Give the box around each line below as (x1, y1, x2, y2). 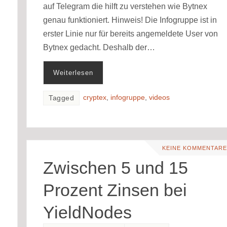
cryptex (83, 93, 107, 101)
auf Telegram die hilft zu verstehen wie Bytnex (43, 2, 208, 11)
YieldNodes (43, 203, 132, 222)
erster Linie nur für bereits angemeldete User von (43, 29, 218, 38)
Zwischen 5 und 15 (43, 158, 188, 178)
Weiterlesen (53, 68, 94, 77)
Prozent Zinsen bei (43, 180, 187, 200)
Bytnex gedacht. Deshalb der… (43, 43, 156, 52)
